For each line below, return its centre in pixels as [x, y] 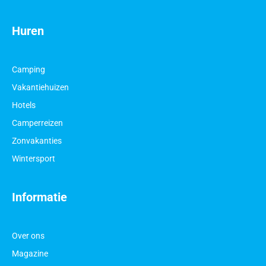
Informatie [39, 197]
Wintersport [34, 158]
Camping [28, 69]
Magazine [30, 253]
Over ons [28, 235]
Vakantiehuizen [40, 87]
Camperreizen [37, 123]
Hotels [24, 105]
